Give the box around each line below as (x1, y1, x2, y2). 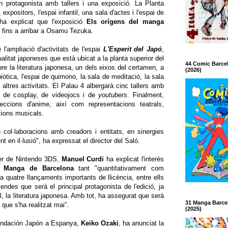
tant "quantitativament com (73, 164, 164, 173)
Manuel (61, 155, 84, 163)
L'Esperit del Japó (103, 45, 162, 53)
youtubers (98, 91, 128, 99)
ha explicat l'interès (104, 155, 164, 163)
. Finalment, (127, 91, 164, 99)
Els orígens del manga (87, 18, 164, 26)
